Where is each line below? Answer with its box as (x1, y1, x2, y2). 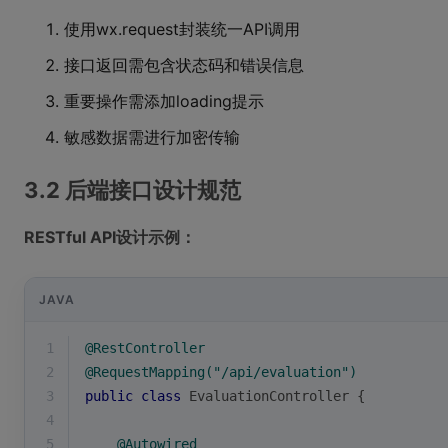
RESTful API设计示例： (24, 227, 196, 247)
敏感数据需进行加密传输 (64, 127, 240, 147)
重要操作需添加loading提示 (64, 91, 264, 111)
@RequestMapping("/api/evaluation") (85, 364, 357, 380)
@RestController (85, 340, 205, 356)
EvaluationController (189, 388, 349, 404)
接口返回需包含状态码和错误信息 (64, 55, 304, 75)
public (85, 388, 133, 404)
